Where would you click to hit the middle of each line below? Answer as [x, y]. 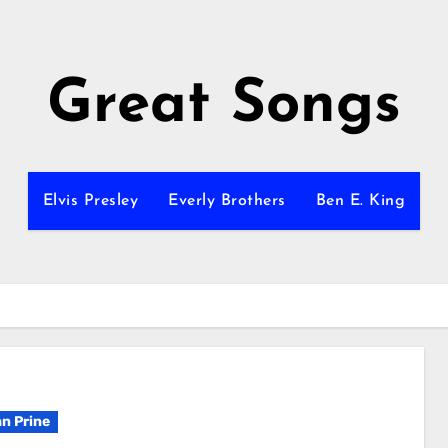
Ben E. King [360, 201]
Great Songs [224, 106]
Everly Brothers [227, 201]
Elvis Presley [90, 201]
